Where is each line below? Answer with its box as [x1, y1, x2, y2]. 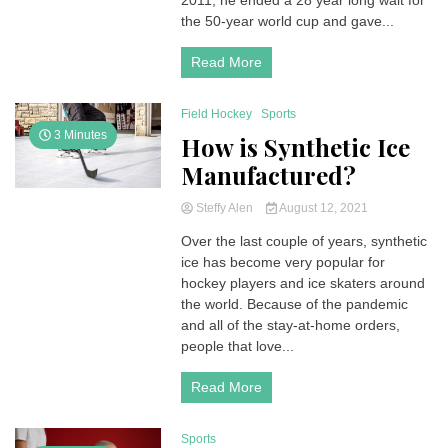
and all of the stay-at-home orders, [181, 317, 401, 333]
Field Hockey [181, 107, 253, 121]
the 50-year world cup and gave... [181, 13, 395, 29]
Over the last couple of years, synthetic [181, 233, 428, 249]
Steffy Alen [193, 201, 257, 215]
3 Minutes [51, 128, 107, 142]
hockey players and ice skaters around [181, 275, 426, 291]
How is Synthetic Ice [181, 131, 411, 163]
